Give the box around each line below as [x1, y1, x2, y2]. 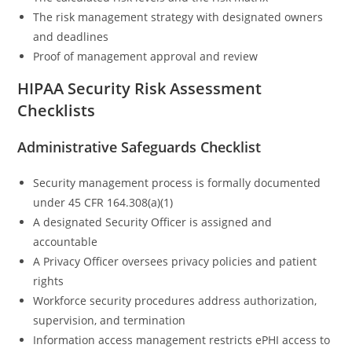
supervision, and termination [33, 312, 186, 328]
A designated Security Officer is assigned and [33, 214, 273, 229]
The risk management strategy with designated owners [33, 9, 324, 24]
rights [33, 273, 64, 288]
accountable [33, 233, 98, 249]
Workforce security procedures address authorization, [33, 292, 317, 308]
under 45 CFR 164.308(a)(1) [33, 194, 174, 210]
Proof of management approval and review [33, 48, 258, 64]
